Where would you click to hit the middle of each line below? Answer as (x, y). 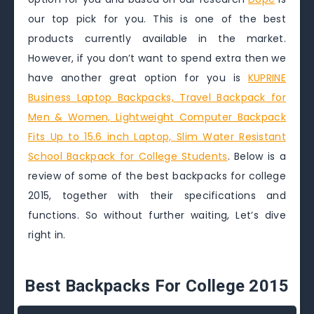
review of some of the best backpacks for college (157, 176)
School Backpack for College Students (128, 156)
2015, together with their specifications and (157, 196)
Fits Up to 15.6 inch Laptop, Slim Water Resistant (157, 137)
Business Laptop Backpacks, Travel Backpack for (157, 97)
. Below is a (257, 156)
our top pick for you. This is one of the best (157, 19)
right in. (47, 235)
